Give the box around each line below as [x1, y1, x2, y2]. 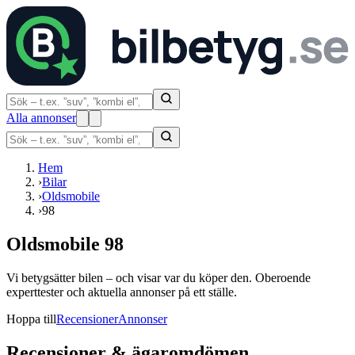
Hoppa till [6, 311, 56, 326]
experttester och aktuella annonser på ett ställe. [6, 284, 237, 299]
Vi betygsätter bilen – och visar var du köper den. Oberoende [6, 270, 311, 284]
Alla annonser [6, 111, 76, 124]
